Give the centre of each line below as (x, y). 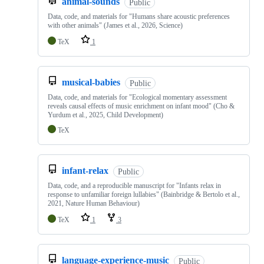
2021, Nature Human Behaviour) (94, 204)
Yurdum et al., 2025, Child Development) (105, 115)
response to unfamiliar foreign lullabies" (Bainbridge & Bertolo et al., (144, 195)
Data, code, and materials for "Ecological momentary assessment (137, 98)
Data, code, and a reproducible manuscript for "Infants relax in (134, 186)
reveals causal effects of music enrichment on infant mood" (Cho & (141, 106)
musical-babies (91, 82)
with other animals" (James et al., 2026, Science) (115, 26)
